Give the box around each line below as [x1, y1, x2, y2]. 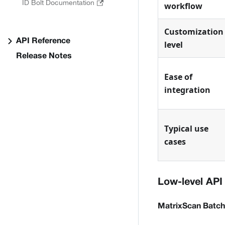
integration [164, 84, 210, 96]
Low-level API [158, 178, 222, 187]
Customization [164, 26, 223, 38]
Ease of [164, 71, 192, 83]
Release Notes [16, 53, 72, 60]
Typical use [164, 123, 208, 135]
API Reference [16, 38, 70, 45]
